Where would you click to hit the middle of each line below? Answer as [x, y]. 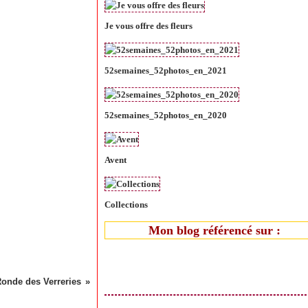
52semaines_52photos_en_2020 [166, 115]
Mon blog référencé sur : [214, 230]
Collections [126, 205]
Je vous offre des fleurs [148, 26]
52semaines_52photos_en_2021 [166, 70]
